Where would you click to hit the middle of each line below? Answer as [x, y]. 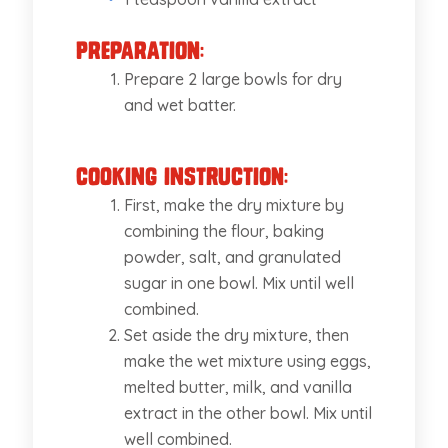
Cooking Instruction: [181, 176]
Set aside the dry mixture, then [236, 334]
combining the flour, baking [223, 230]
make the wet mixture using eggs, [247, 360]
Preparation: [139, 50]
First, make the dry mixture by [233, 204]
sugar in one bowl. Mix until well [238, 282]
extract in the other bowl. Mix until [247, 412]
